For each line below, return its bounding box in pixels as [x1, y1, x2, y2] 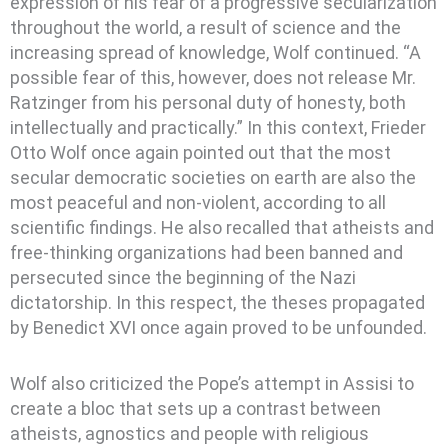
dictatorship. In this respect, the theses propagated [10, 291, 425, 313]
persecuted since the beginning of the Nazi [10, 266, 356, 288]
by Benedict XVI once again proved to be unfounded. [10, 316, 427, 338]
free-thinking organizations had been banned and [10, 241, 403, 263]
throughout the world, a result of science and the [10, 16, 401, 38]
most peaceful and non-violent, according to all [10, 191, 386, 213]
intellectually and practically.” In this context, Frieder [10, 116, 426, 138]
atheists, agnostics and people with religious [10, 423, 369, 444]
